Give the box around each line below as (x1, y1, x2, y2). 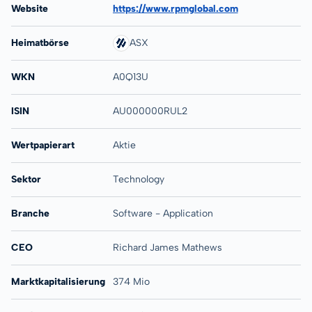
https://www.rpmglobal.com (112, 3, 238, 15)
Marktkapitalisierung (11, 276, 105, 288)
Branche (11, 208, 49, 219)
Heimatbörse (11, 37, 69, 49)
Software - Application (112, 208, 213, 219)
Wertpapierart (11, 139, 75, 151)
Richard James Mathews (112, 242, 222, 253)
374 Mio (112, 276, 150, 288)
